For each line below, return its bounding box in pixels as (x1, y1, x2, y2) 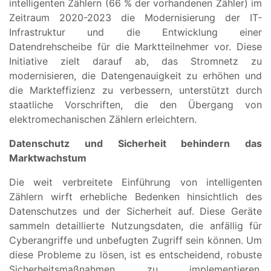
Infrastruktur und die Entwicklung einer (9, 25, 262, 38)
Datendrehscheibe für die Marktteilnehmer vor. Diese (9, 40, 262, 53)
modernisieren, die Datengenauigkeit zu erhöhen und (9, 69, 262, 82)
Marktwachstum (9, 151, 87, 164)
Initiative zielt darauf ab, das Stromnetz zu (9, 54, 262, 67)
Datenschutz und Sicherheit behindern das (9, 137, 262, 149)
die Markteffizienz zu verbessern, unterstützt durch (9, 83, 262, 96)
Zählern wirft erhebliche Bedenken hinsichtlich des (9, 190, 262, 203)
